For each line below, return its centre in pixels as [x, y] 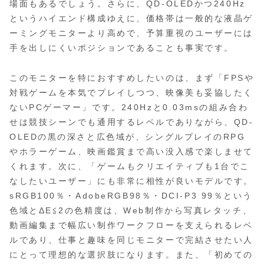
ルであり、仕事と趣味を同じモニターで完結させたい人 [131, 240]
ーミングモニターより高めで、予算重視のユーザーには [131, 33]
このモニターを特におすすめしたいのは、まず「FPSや [132, 77]
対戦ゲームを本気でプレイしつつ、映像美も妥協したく [131, 92]
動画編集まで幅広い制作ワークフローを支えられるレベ [131, 225]
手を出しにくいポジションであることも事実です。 [122, 48]
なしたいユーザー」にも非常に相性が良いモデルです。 [131, 181]
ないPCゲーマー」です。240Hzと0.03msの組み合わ [129, 107]
